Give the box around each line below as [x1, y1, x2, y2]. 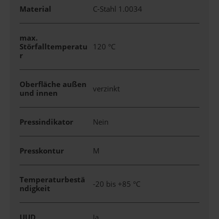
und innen [20, 88, 58, 98]
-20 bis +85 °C [93, 179, 140, 189]
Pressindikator [20, 117, 73, 127]
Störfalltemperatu [20, 42, 88, 51]
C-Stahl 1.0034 [93, 4, 144, 14]
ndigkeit [20, 183, 50, 193]
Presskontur [20, 146, 64, 155]
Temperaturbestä [20, 175, 85, 184]
